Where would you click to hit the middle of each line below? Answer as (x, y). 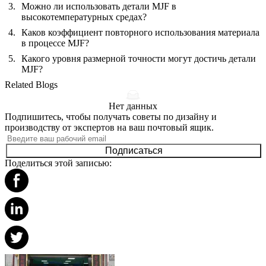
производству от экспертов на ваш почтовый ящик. (109, 127)
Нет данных (133, 106)
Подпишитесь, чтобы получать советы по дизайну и (111, 116)
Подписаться (134, 150)
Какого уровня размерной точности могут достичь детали (139, 58)
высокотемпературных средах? (84, 17)
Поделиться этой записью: (58, 163)
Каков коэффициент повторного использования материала (140, 32)
